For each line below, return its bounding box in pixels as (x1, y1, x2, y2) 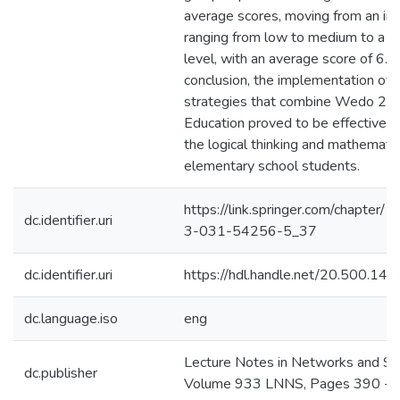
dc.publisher (24, 363, 97, 383)
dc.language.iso (24, 309, 118, 329)
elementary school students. (184, 156, 360, 176)
